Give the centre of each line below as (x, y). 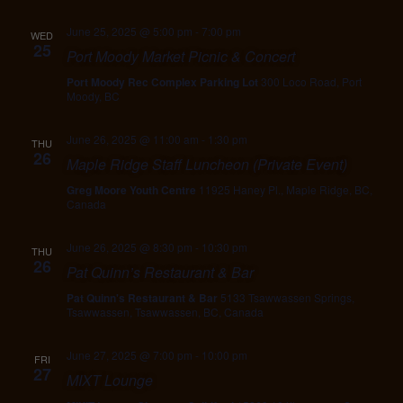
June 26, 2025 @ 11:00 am (132, 139)
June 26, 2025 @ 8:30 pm (129, 247)
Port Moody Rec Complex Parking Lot (163, 82)
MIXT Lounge (109, 380)
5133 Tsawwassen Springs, (287, 297)
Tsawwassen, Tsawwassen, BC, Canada (165, 312)
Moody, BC (93, 96)
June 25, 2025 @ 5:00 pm (129, 31)
